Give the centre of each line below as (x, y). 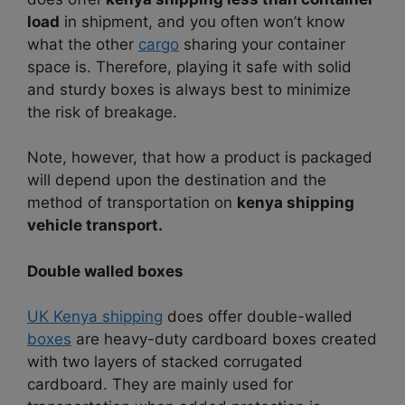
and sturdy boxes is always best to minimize (189, 89)
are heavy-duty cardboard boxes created (224, 339)
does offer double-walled (258, 317)
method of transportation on (132, 203)
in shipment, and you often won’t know (202, 21)
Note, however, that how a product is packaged (200, 158)
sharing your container (262, 44)
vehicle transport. (95, 226)
